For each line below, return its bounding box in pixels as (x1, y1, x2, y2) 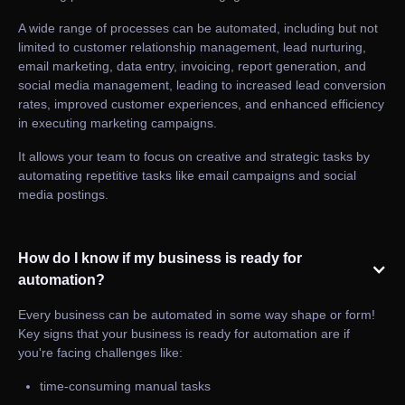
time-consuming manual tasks (40, 379, 211, 394)
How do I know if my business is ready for (18, 250, 302, 267)
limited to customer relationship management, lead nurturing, (18, 40, 366, 55)
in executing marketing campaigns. (18, 116, 217, 131)
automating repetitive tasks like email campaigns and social (18, 168, 356, 184)
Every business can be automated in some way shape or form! (18, 307, 375, 323)
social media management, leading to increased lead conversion (18, 78, 386, 93)
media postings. (18, 187, 108, 202)
